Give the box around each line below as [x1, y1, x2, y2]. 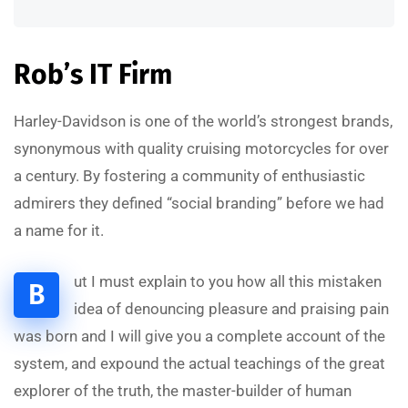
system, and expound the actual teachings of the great [14, 353, 385, 372]
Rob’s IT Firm [14, 57, 172, 91]
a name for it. [14, 220, 104, 240]
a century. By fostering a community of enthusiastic [14, 166, 365, 185]
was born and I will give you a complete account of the [14, 326, 385, 345]
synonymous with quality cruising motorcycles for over [14, 138, 389, 158]
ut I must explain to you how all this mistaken [74, 271, 382, 291]
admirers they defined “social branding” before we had [14, 193, 384, 212]
